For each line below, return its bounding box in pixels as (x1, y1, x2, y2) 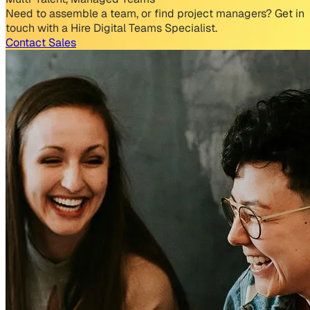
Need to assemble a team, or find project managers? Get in (6, 6, 304, 21)
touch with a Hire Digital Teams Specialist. (6, 20, 217, 35)
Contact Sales (6, 35, 76, 50)
